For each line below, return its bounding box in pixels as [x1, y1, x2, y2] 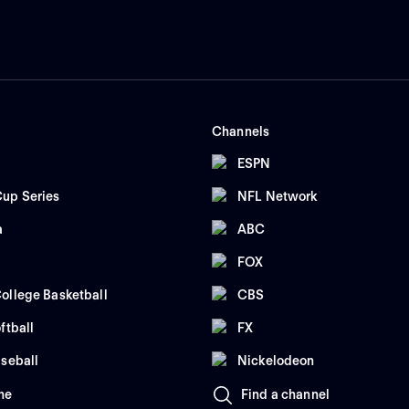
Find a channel [241, 386, 330, 402]
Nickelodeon [237, 352, 315, 368]
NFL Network [237, 188, 318, 204]
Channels [212, 124, 270, 140]
